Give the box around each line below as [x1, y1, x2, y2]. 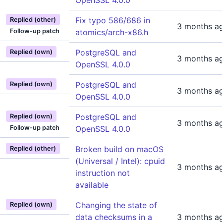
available [75, 180, 109, 190]
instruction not [75, 168, 130, 178]
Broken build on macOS [75, 144, 164, 154]
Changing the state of [75, 200, 157, 210]
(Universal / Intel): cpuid [75, 156, 165, 166]
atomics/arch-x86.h [75, 27, 148, 37]
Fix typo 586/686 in [75, 15, 150, 25]
